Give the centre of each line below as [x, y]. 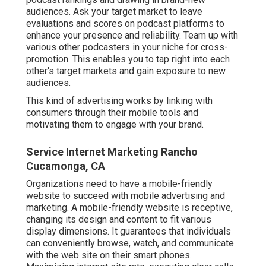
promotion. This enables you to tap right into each [128, 59]
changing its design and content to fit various [119, 219]
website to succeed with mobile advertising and [126, 195]
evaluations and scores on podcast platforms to [125, 23]
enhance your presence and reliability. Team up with [132, 35]
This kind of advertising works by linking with [119, 100]
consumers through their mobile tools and [112, 112]
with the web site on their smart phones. [109, 255]
